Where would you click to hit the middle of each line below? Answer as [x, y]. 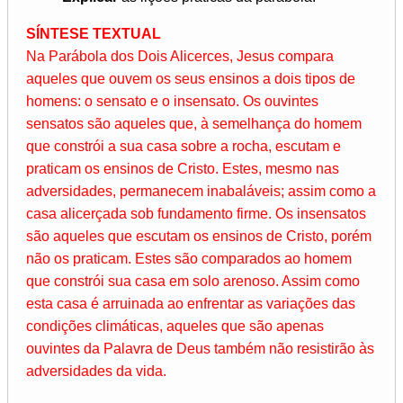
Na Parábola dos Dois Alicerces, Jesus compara [180, 56]
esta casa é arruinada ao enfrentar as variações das [191, 303]
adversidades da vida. [96, 371]
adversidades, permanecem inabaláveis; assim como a [201, 191]
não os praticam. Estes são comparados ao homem [189, 258]
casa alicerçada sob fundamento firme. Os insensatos [196, 213]
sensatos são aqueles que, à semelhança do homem [194, 123]
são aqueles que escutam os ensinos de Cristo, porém [199, 236]
